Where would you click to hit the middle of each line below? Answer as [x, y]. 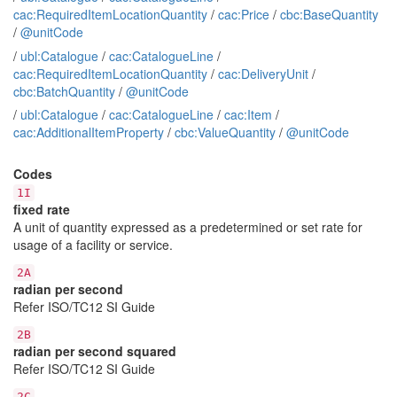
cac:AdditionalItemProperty [89, 132]
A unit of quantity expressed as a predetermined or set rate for [188, 226]
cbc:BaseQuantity [329, 14]
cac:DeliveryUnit [263, 73]
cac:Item [248, 115]
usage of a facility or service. [93, 244]
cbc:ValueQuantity [225, 132]
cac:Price [244, 14]
